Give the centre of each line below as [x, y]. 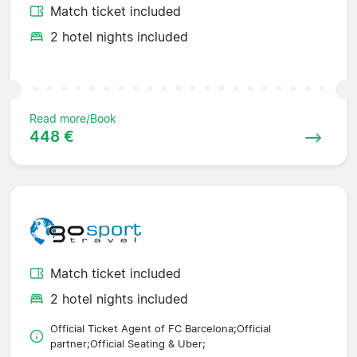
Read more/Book [73, 119]
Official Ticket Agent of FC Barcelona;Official [161, 328]
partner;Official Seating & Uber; [128, 343]
